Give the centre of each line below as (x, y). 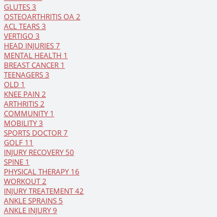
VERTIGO (20, 36)
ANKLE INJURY (28, 210)
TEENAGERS (24, 75)
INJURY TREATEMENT (39, 191)
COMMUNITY (27, 114)
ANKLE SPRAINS (31, 201)
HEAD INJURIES (30, 46)
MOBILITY (21, 123)
